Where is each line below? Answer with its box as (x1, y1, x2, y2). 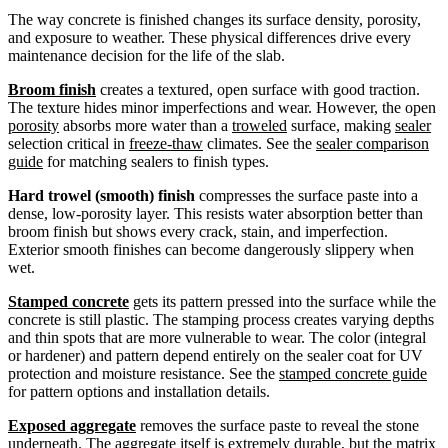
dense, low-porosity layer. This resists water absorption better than (8, 204, 423, 222)
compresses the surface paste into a (195, 186, 418, 204)
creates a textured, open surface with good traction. (96, 80, 420, 98)
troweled (232, 116, 287, 134)
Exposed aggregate (8, 416, 136, 434)
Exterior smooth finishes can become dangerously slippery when (8, 240, 414, 258)
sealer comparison (316, 134, 429, 152)
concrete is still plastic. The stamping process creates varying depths (8, 310, 434, 328)
